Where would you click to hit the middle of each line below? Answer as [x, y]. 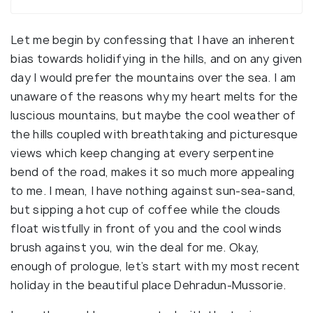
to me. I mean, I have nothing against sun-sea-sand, [153, 191]
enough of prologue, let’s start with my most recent [155, 266]
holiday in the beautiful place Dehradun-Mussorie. [148, 285]
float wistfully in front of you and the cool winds [146, 228]
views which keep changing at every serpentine [143, 153]
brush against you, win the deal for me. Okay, [135, 247]
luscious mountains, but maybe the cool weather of [153, 115]
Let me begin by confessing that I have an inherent [153, 40]
